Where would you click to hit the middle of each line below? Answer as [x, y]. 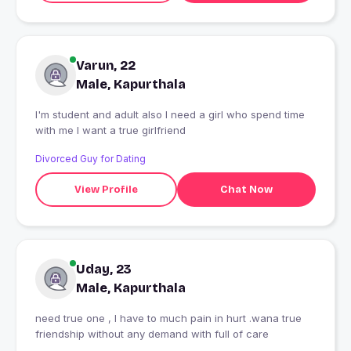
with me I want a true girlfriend [131, 130]
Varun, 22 [106, 66]
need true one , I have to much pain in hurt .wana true [168, 318]
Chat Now [246, 189]
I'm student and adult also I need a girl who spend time [100, 115]
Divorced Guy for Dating [90, 159]
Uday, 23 [104, 270]
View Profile [106, 189]
